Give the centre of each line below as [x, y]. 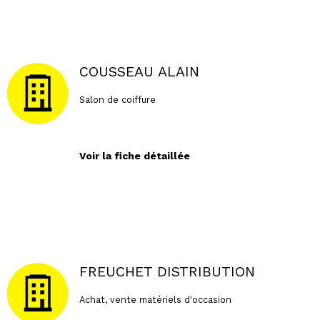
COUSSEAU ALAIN [139, 72]
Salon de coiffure [117, 99]
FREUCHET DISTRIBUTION [167, 272]
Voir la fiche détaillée [134, 155]
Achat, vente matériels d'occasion [155, 299]
